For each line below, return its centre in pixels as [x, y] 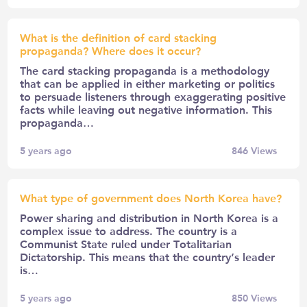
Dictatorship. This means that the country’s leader [148, 256]
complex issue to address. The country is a [129, 230]
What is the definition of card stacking [119, 37]
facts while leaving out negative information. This [146, 109]
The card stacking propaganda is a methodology [145, 70]
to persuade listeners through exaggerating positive [153, 96]
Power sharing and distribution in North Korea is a [149, 217]
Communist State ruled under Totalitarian [126, 243]
